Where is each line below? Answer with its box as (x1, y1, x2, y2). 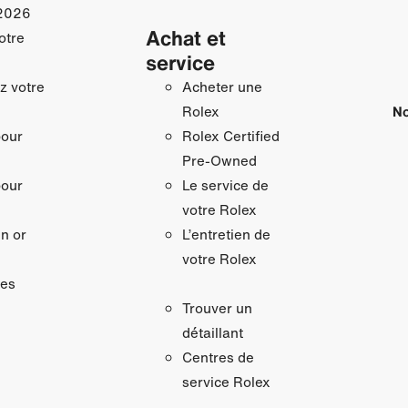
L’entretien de (181, 223, 270, 244)
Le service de (181, 174, 269, 195)
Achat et (145, 22, 226, 53)
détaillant (181, 321, 243, 342)
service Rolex (181, 371, 270, 392)
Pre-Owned (181, 149, 257, 170)
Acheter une (181, 76, 262, 97)
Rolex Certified (181, 125, 280, 146)
